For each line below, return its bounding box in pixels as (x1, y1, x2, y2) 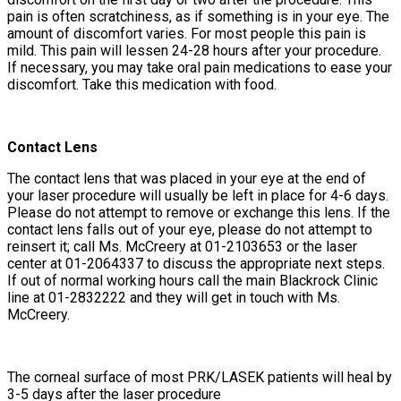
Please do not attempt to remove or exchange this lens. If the (7, 204, 390, 222)
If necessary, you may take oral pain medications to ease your (7, 59, 392, 77)
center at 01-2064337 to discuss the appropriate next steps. (7, 255, 385, 273)
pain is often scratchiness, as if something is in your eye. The (7, 8, 389, 26)
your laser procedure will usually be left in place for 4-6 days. (7, 187, 388, 205)
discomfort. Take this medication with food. (7, 76, 277, 94)
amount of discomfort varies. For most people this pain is (7, 25, 366, 43)
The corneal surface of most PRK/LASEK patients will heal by (7, 369, 392, 387)
